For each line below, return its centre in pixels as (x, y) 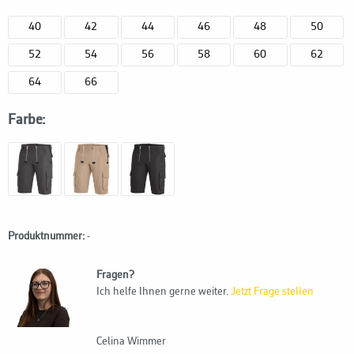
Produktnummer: (46, 237)
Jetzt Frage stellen (272, 292)
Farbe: (26, 120)
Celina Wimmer (131, 342)
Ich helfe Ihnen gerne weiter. (164, 292)
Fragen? (115, 276)
